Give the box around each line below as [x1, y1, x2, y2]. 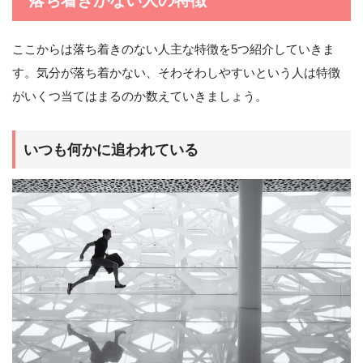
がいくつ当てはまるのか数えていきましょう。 [12, 89, 267, 104]
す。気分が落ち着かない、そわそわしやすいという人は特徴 [12, 66, 340, 80]
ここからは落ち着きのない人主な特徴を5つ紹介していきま [12, 42, 335, 57]
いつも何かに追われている [23, 140, 199, 158]
